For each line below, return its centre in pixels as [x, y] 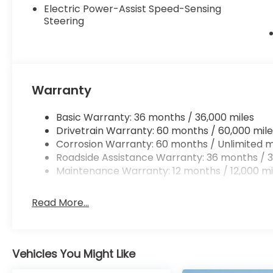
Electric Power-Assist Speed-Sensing [133, 9]
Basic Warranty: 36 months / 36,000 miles [155, 118]
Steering [64, 21]
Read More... [61, 203]
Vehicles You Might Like [74, 254]
